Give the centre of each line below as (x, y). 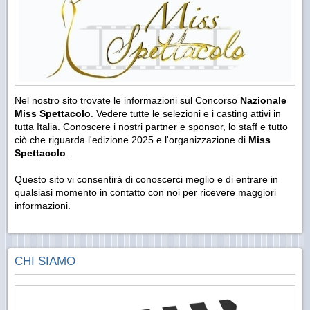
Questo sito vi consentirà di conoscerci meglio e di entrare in (146, 180)
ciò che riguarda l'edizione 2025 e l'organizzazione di (131, 140)
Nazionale (263, 101)
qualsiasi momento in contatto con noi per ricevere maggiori (145, 193)
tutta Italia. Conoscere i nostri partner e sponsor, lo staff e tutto (151, 127)
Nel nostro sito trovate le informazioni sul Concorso (127, 101)
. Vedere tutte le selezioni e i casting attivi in (186, 114)
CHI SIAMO (45, 262)
